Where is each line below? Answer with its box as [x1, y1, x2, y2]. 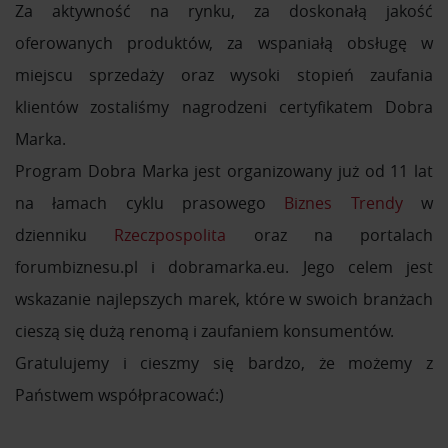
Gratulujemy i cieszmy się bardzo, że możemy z [15, 352, 433, 375]
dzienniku [15, 224, 115, 247]
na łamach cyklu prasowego [15, 192, 285, 215]
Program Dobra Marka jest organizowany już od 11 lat [15, 160, 433, 183]
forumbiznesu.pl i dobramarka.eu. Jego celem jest [15, 256, 433, 279]
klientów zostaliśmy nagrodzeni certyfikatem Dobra [15, 96, 433, 119]
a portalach [323, 224, 433, 247]
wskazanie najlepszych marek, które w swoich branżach [15, 288, 433, 311]
